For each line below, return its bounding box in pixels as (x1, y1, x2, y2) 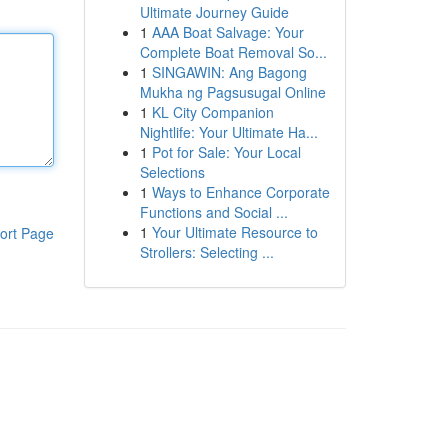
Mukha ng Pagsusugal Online (139, 82, 326, 102)
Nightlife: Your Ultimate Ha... (139, 122, 318, 142)
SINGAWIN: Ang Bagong (151, 62, 307, 82)
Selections (139, 162, 205, 182)
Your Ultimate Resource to (151, 222, 318, 242)
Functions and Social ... (139, 202, 288, 222)
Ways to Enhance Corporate (151, 182, 330, 202)
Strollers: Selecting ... (139, 242, 274, 262)
